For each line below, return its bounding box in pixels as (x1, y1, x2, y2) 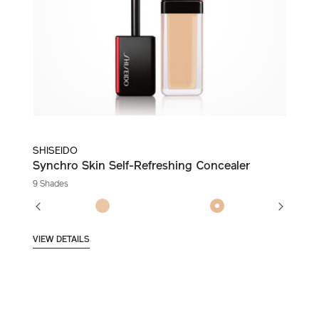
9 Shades (32, 180, 68, 189)
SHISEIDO (32, 146, 78, 157)
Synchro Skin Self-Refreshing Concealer (32, 161, 250, 173)
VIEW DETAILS (32, 236, 90, 245)
